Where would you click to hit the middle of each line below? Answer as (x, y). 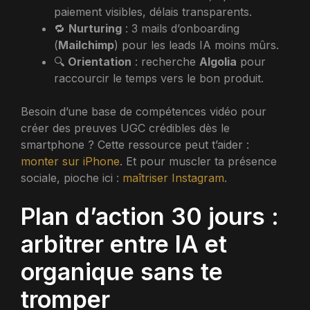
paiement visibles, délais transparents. (153, 11)
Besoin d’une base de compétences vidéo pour (144, 111)
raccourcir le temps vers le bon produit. (159, 78)
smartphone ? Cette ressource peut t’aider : (135, 144)
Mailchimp (86, 45)
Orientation (100, 61)
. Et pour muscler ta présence (198, 161)
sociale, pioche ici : (72, 177)
